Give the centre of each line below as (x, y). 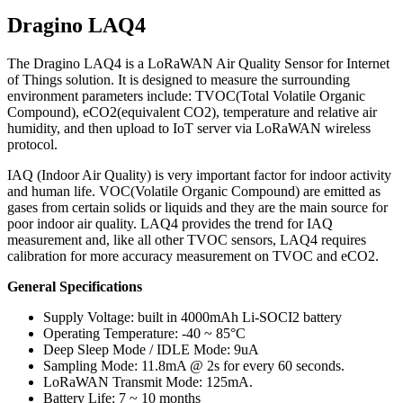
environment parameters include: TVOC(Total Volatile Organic (186, 95)
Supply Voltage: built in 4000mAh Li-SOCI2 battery (193, 317)
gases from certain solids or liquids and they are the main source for (197, 207)
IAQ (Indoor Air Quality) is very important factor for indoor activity (199, 175)
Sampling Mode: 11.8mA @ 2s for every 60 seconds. (194, 365)
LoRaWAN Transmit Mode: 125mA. (148, 381)
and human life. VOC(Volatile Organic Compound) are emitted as (194, 191)
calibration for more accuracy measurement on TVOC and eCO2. (193, 255)
